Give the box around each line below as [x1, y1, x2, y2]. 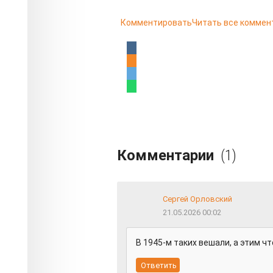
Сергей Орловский [163, 194, 232, 204]
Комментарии [117, 147, 218, 165]
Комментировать [121, 18, 192, 28]
